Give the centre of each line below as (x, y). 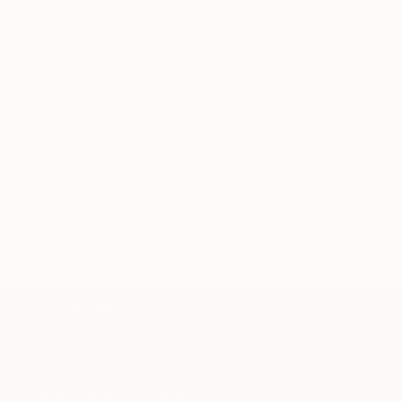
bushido (324, 174)
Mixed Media (298, 326)
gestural (248, 174)
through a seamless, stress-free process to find (201, 28)
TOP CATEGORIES (70, 306)
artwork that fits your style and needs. (201, 49)
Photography (109, 326)
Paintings (42, 326)
